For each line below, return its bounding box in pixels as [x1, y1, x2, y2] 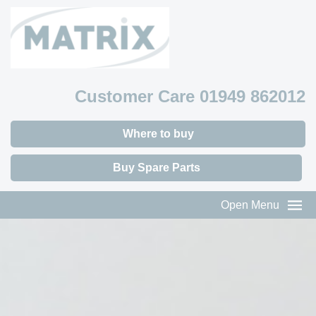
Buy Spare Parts [112, 162, 200, 174]
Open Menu [221, 199, 282, 211]
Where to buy [122, 128, 194, 140]
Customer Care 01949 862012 [75, 87, 305, 106]
